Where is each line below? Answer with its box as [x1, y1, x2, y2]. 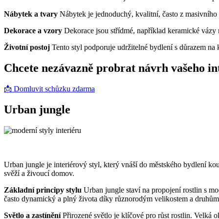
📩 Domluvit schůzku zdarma [4, 85, 95, 93]
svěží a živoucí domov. [4, 169, 74, 178]
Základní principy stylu [4, 186, 84, 195]
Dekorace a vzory [4, 26, 64, 35]
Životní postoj [4, 43, 52, 52]
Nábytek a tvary [4, 10, 60, 19]
